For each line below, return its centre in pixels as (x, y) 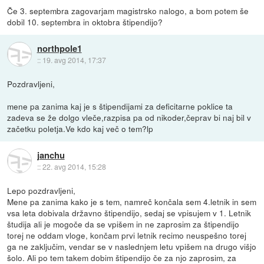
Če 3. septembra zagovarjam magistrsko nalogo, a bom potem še (128, 10)
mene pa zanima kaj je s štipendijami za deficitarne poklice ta (120, 106)
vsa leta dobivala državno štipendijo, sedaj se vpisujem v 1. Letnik (129, 212)
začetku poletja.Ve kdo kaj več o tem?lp (80, 128)
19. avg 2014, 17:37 (74, 60)
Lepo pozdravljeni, (42, 190)
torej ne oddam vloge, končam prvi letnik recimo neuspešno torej (127, 235)
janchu (51, 155)
